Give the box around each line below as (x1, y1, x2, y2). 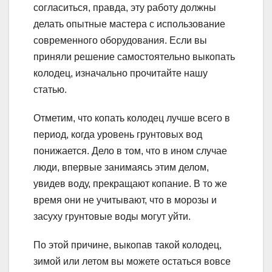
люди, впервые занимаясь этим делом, (33, 161, 209, 172)
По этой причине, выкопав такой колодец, (33, 239, 222, 250)
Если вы (167, 35, 207, 46)
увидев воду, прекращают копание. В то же (33, 178, 227, 189)
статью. (33, 84, 67, 95)
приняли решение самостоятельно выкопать (33, 51, 235, 62)
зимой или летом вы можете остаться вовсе (33, 256, 231, 267)
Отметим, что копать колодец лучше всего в (33, 112, 230, 123)
